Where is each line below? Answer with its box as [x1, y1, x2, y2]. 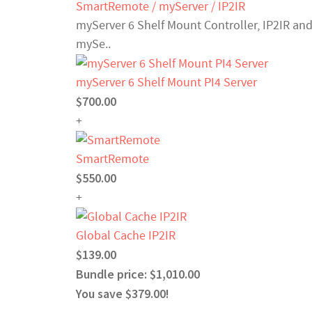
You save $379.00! [76, 285, 169, 302]
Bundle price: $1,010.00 [76, 265, 200, 282]
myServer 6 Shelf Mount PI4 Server [76, 74, 257, 91]
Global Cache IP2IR [76, 227, 175, 244]
